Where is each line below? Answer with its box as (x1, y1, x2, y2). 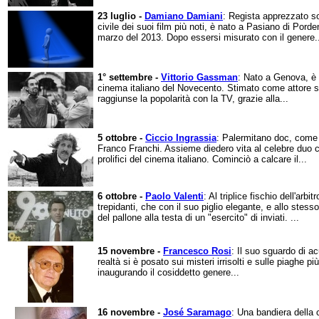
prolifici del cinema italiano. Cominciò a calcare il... (98, 154, 307, 164)
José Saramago (163, 307, 231, 318)
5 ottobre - (98, 132, 145, 143)
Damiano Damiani (145, 11, 223, 21)
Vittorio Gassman (161, 72, 238, 83)
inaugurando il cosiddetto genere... (98, 267, 239, 278)
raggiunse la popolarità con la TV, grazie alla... (98, 93, 288, 104)
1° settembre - (98, 72, 161, 83)
